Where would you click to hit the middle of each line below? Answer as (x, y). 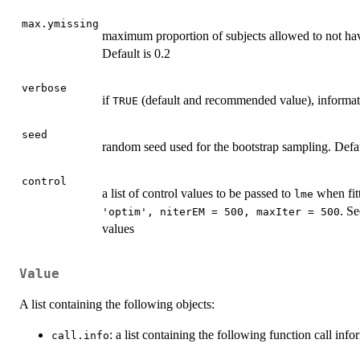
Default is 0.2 (136, 54)
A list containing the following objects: (117, 304)
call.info (80, 335)
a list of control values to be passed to (198, 194)
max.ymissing (60, 24)
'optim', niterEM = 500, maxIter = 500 (221, 212)
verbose (44, 88)
